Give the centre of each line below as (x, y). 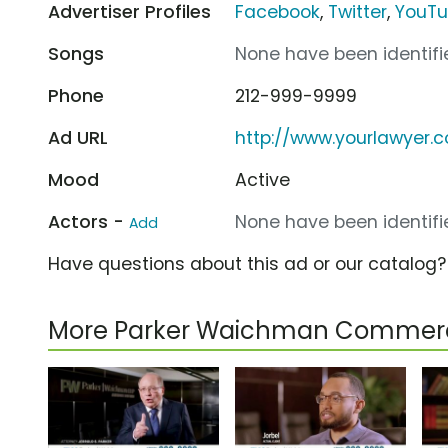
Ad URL (78, 137)
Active (263, 179)
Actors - (88, 221)
